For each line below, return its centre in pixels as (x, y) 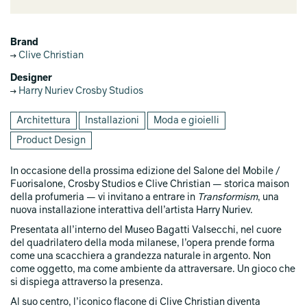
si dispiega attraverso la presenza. (87, 282)
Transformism (228, 197)
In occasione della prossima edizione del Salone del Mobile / (145, 171)
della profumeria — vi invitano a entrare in (104, 197)
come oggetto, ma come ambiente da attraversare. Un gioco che (153, 269)
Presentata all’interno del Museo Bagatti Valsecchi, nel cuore (146, 230)
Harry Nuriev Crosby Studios (80, 91)
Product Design (51, 140)
